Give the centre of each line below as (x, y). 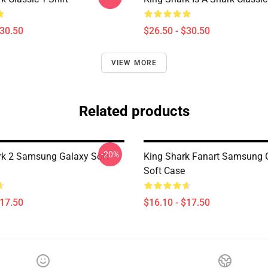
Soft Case (164, 171)
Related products (134, 111)
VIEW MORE (134, 63)
